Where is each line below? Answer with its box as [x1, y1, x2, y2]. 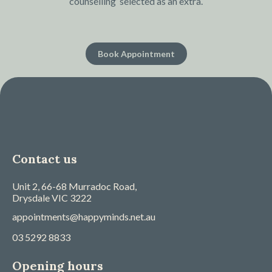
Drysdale [12, 192, 52, 203]
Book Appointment [97, 49, 175, 59]
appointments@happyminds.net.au [12, 211, 155, 222]
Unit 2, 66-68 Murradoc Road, [12, 180, 137, 192]
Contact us [12, 151, 77, 166]
